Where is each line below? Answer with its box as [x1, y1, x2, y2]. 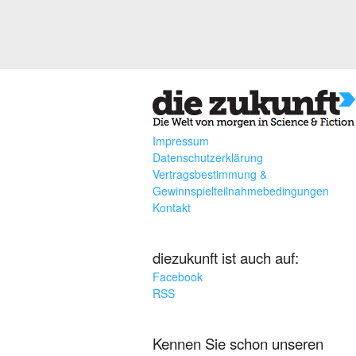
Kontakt [153, 199, 191, 216]
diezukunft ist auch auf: [153, 246, 299, 268]
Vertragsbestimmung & [153, 166, 267, 183]
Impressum [153, 133, 209, 149]
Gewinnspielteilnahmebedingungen [153, 183, 329, 199]
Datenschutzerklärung [153, 149, 263, 166]
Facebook [153, 268, 203, 284]
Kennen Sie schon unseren [153, 332, 323, 354]
